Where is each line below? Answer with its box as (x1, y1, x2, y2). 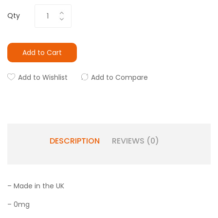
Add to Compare (91, 73, 148, 82)
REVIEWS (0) (111, 135, 159, 146)
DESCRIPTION (49, 135, 100, 146)
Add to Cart (22, 48, 62, 57)
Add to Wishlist (18, 73, 68, 82)
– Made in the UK (7, 181, 64, 191)
